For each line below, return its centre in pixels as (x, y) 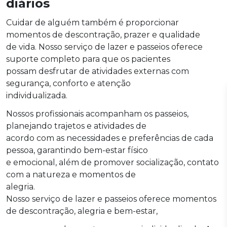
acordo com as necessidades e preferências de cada (110, 138)
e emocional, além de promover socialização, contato (112, 162)
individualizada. (37, 95)
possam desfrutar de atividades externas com (98, 71)
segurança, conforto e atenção (68, 83)
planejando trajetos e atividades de (76, 126)
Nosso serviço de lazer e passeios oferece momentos (111, 199)
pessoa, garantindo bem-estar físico (77, 150)
